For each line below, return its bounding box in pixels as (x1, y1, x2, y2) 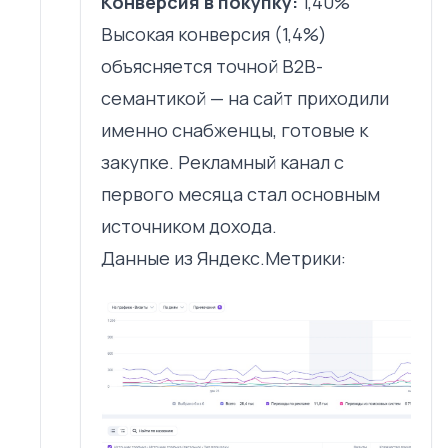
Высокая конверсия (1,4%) (101, 22, 327, 47)
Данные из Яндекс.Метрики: (101, 246, 346, 271)
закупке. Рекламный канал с (101, 150, 344, 175)
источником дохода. (101, 214, 277, 239)
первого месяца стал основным (101, 182, 380, 207)
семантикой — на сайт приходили (101, 86, 389, 111)
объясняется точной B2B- (101, 54, 323, 79)
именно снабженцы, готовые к (101, 118, 368, 143)
